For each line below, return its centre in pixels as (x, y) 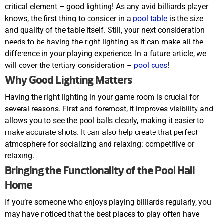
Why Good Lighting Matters (69, 80)
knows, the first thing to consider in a (69, 19)
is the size (185, 19)
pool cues (151, 66)
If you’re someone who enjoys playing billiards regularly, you (108, 202)
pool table (150, 19)
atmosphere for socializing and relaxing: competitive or (99, 144)
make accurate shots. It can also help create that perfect (101, 132)
